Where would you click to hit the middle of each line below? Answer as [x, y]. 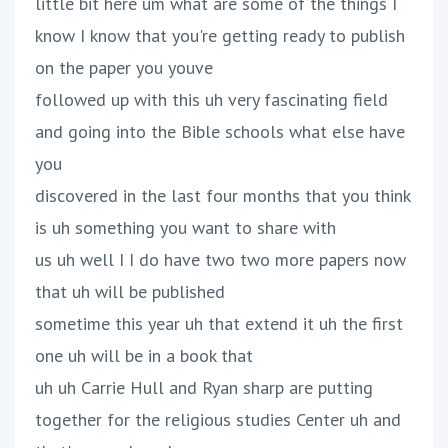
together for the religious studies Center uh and [218, 420]
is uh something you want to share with [185, 228]
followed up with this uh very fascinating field [211, 100]
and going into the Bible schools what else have [220, 132]
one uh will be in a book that [144, 356]
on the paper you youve [124, 68]
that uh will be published [130, 292]
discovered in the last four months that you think [222, 196]
